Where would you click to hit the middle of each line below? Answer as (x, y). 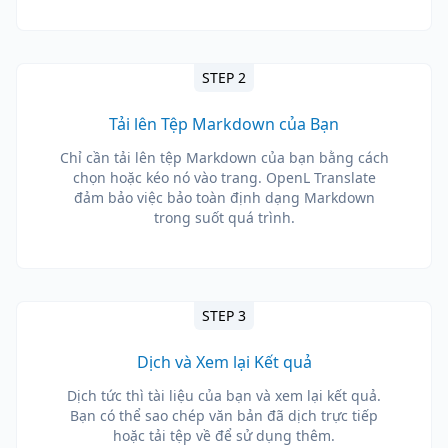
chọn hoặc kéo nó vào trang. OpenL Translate (224, 177)
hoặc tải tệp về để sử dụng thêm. (224, 435)
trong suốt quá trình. (224, 217)
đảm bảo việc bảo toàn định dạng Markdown (224, 197)
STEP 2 (224, 77)
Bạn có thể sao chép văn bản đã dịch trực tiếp (224, 415)
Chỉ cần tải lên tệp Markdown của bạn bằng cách (224, 157)
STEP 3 (224, 315)
